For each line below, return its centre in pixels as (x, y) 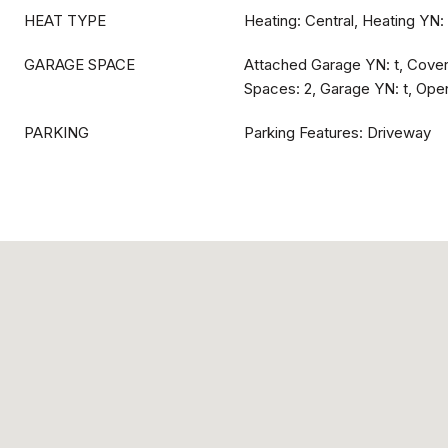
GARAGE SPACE (79, 64)
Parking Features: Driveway (337, 132)
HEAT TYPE (65, 20)
